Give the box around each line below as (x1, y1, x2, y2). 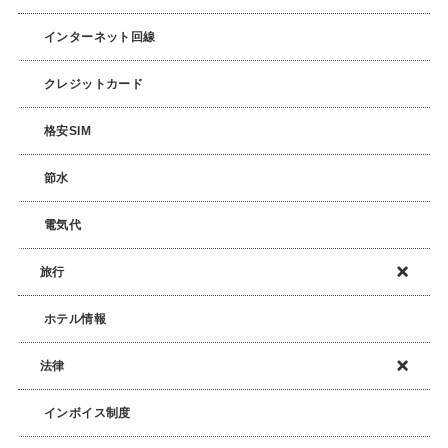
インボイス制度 (43, 405, 131, 420)
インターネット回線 (43, 29, 156, 44)
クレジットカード (43, 76, 144, 91)
